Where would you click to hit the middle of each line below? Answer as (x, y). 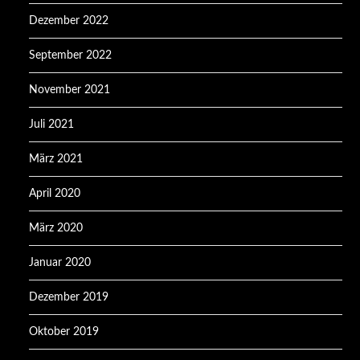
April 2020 (55, 193)
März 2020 (56, 228)
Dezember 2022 (69, 20)
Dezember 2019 (69, 297)
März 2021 (56, 159)
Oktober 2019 (64, 331)
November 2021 (70, 90)
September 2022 (71, 55)
